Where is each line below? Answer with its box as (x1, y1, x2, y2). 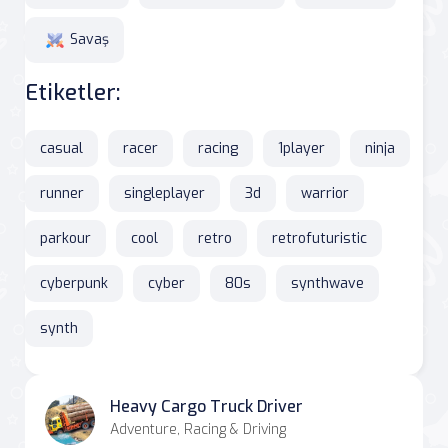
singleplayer (124, 183, 205, 203)
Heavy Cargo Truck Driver (110, 395, 303, 417)
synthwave (291, 273, 364, 293)
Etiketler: (25, 77, 120, 107)
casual (40, 138, 83, 158)
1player (278, 138, 325, 158)
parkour (40, 228, 91, 248)
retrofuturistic (272, 228, 367, 248)
